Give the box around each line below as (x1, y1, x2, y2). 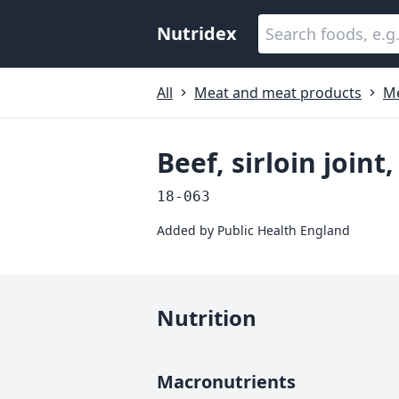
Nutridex (157, 21, 237, 45)
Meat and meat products (194, 83, 362, 102)
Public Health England (217, 222, 350, 239)
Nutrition (157, 303, 256, 332)
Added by (157, 222, 217, 239)
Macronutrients (157, 370, 296, 394)
